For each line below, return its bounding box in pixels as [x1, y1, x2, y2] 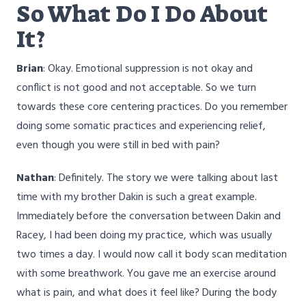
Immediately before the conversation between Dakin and [16, 208, 281, 226]
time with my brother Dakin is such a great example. [16, 189, 257, 207]
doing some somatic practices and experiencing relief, [16, 117, 266, 136]
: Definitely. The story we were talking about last [54, 169, 278, 188]
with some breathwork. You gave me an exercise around [16, 265, 276, 283]
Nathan [16, 169, 54, 188]
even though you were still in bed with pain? [16, 137, 220, 155]
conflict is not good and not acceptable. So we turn [16, 79, 256, 98]
